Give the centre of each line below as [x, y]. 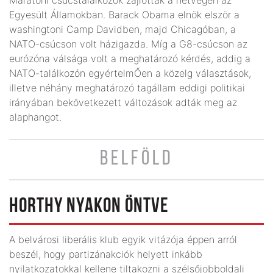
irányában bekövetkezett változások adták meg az [123, 102]
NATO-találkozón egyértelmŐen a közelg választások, [130, 73]
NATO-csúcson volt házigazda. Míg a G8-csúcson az [128, 44]
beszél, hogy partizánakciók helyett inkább [106, 254]
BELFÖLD [136, 159]
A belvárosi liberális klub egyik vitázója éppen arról [123, 239]
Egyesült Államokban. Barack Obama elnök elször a [124, 14]
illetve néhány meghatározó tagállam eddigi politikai [127, 87]
